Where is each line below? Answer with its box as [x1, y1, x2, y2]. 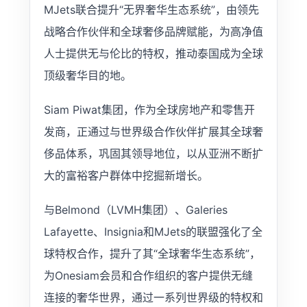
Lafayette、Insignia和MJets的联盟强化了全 [43, 224, 262, 238]
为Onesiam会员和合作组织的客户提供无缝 [43, 268, 253, 282]
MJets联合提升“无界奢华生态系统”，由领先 [43, 2, 259, 16]
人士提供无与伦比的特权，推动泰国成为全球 [43, 46, 263, 60]
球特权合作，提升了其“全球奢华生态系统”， [43, 246, 260, 260]
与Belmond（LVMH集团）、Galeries [43, 202, 228, 217]
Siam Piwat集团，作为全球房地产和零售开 [43, 102, 255, 116]
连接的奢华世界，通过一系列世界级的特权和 [43, 290, 263, 304]
